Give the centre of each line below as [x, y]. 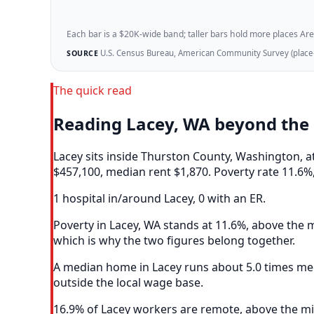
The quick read [93, 90]
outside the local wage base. [128, 283]
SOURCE [82, 54]
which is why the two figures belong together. [174, 241]
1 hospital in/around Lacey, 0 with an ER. [159, 199]
